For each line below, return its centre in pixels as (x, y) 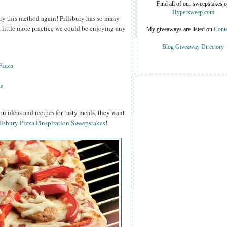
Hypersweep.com (193, 13)
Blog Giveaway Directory (193, 47)
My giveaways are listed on (180, 30)
